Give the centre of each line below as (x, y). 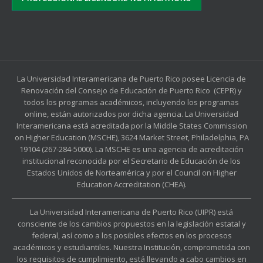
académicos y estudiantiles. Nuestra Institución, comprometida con (131, 247)
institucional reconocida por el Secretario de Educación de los (131, 161)
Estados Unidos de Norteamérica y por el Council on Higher (131, 173)
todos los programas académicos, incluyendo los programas (131, 102)
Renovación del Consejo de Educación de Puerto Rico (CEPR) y (131, 91)
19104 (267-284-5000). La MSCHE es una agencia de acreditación (131, 149)
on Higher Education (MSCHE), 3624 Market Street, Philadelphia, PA (131, 138)
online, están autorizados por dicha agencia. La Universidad (131, 114)
